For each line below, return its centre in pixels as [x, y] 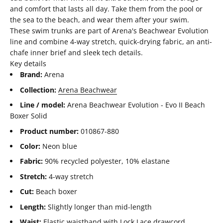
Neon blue [59, 146]
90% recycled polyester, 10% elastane [106, 161]
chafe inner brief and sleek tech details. [76, 53]
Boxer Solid [29, 116]
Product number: [49, 131]
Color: [30, 146]
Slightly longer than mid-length [99, 207]
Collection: [38, 90]
